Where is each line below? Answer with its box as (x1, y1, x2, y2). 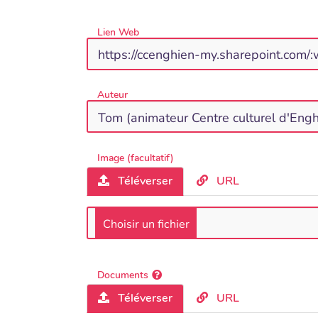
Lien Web (97, 25, 139, 39)
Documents (97, 268, 148, 283)
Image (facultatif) (97, 150, 174, 165)
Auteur (97, 88, 128, 102)
